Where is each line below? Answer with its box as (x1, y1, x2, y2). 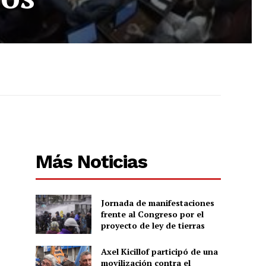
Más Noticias (36, 150, 148, 173)
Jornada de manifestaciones (100, 197, 214, 209)
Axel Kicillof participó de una (100, 245, 218, 257)
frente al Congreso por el (100, 208, 204, 220)
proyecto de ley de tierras (100, 220, 205, 232)
